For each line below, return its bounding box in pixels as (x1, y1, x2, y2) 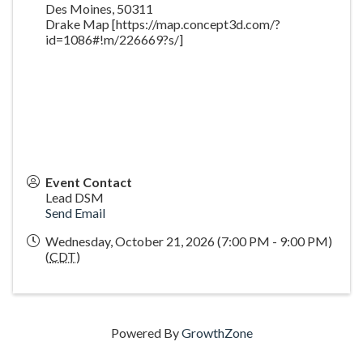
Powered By (110, 325, 181, 340)
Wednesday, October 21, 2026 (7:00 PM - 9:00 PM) (45, 233, 332, 249)
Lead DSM (45, 190, 104, 205)
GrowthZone (181, 325, 253, 340)
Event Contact (45, 174, 132, 190)
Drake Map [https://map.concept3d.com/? (45, 16, 280, 32)
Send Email (45, 205, 105, 220)
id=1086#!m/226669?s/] (45, 32, 183, 47)
